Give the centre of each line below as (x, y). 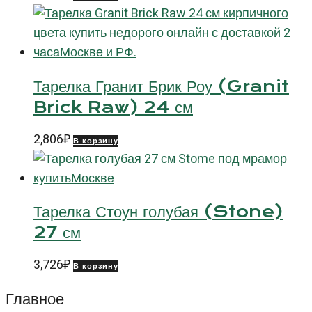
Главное (35, 298)
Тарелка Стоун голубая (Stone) (158, 212)
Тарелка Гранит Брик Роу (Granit (161, 86)
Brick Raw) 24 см (113, 107)
